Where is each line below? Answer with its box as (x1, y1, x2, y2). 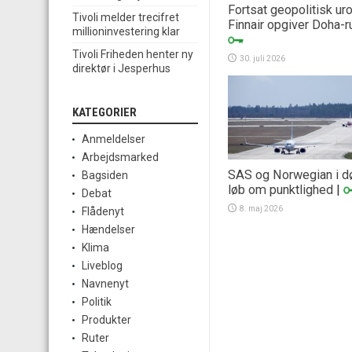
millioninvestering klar (72, 25, 180, 38)
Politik (82, 295, 112, 309)
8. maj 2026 (240, 203, 283, 213)
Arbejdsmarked (82, 151, 159, 164)
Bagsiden (82, 169, 128, 182)
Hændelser (82, 223, 135, 236)
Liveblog (82, 259, 123, 273)
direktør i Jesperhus (72, 62, 170, 75)
